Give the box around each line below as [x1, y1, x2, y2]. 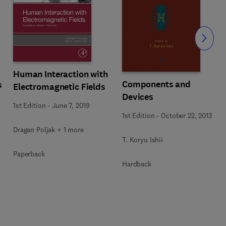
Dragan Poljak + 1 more [13, 125, 84, 134]
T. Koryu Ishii [122, 135, 163, 144]
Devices [122, 90, 154, 103]
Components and [122, 78, 191, 90]
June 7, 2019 [52, 100, 90, 110]
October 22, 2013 [161, 110, 212, 120]
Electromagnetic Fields [13, 80, 105, 93]
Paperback [13, 149, 45, 158]
